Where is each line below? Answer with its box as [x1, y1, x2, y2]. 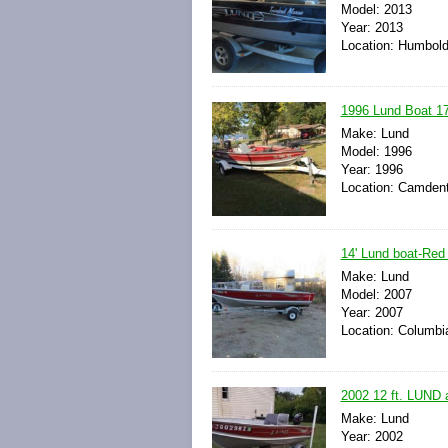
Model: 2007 [340, 286, 412, 302]
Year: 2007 [340, 304, 403, 320]
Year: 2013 [340, 20, 403, 36]
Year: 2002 [340, 428, 403, 444]
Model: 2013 [340, 2, 412, 18]
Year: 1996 [340, 162, 403, 178]
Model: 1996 [340, 144, 412, 160]
